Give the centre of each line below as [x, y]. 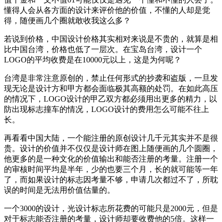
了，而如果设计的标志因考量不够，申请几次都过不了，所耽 [111, 179]
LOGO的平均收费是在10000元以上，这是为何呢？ [93, 59]
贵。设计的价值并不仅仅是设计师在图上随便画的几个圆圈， [111, 148]
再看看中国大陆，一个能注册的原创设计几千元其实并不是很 [111, 138]
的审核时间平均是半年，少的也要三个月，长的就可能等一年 [111, 169]
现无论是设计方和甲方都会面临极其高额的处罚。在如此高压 [111, 88]
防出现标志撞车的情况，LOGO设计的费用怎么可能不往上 [107, 109]
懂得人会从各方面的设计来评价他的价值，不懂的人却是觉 [107, 10]
